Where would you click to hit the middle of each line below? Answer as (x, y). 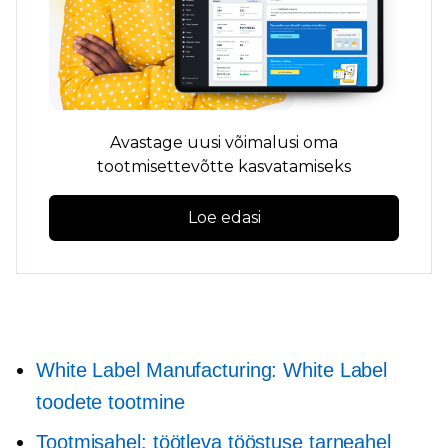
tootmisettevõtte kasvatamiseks (224, 166)
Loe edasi (224, 217)
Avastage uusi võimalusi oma (224, 142)
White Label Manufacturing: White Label (212, 370)
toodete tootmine (110, 402)
